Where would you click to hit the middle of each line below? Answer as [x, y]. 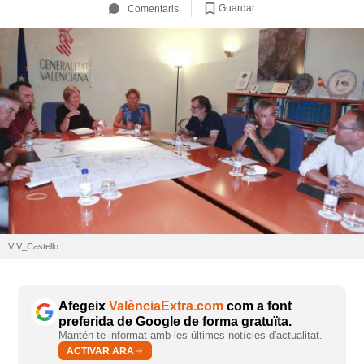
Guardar [237, 8]
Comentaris [153, 9]
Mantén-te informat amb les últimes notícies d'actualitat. [191, 336]
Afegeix [84, 306]
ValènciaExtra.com [166, 306]
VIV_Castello [33, 247]
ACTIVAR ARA [100, 351]
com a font [258, 306]
